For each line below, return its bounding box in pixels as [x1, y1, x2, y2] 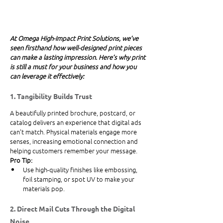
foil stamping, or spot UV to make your [23, 174, 136, 184]
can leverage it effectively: [10, 71, 84, 81]
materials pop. [23, 184, 65, 194]
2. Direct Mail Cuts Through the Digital [10, 204, 136, 214]
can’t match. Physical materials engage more [10, 127, 138, 137]
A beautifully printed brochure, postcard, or [10, 108, 137, 118]
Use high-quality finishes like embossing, [23, 165, 139, 175]
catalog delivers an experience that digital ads [10, 117, 143, 127]
